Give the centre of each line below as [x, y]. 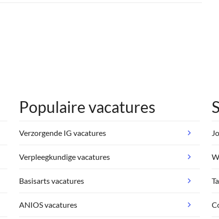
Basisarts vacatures [52, 181]
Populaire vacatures [88, 107]
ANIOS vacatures [48, 205]
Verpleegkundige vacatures [65, 157]
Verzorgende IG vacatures [63, 133]
